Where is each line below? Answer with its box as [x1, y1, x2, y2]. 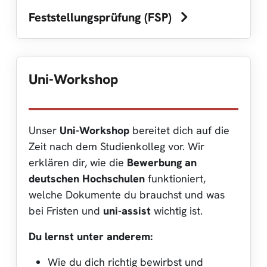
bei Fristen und [29, 203, 103, 218]
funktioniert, [145, 171, 206, 185]
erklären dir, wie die [29, 155, 127, 169]
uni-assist [103, 203, 151, 218]
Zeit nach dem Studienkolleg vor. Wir [29, 139, 204, 153]
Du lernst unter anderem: [29, 229, 153, 243]
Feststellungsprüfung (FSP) [29, 9, 175, 25]
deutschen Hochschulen [29, 171, 145, 185]
